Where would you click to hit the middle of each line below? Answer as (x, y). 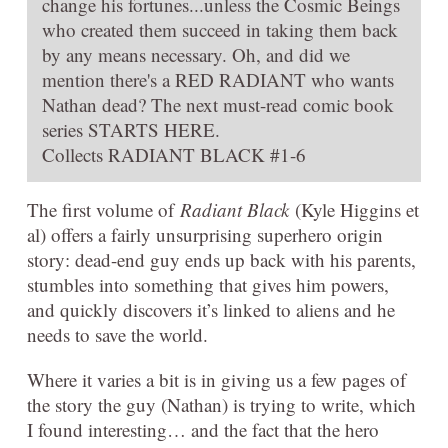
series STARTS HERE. (131, 130)
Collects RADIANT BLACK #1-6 (174, 155)
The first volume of (103, 210)
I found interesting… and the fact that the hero (203, 430)
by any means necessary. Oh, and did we (196, 55)
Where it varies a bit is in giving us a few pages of (216, 380)
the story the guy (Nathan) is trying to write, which (221, 405)
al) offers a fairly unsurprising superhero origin (205, 235)
